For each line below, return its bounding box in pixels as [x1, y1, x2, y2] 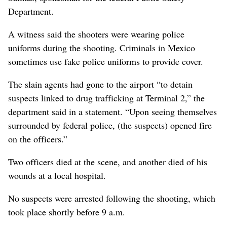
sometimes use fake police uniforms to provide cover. [8, 55, 203, 67]
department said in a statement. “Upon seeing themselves [8, 105, 217, 118]
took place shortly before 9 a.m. [8, 205, 125, 218]
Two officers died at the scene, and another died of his [8, 155, 207, 168]
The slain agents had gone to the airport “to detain [8, 78, 193, 90]
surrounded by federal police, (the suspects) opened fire [8, 119, 212, 131]
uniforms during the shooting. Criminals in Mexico [8, 41, 195, 54]
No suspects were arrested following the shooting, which [8, 192, 215, 204]
